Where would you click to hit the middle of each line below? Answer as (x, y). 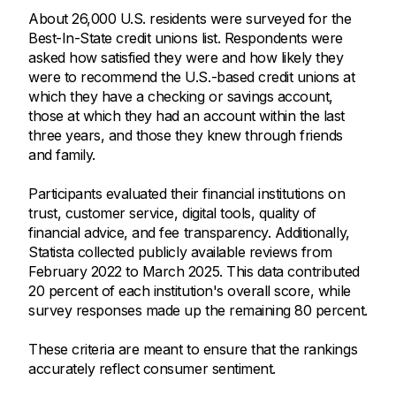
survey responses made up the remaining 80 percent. (198, 311)
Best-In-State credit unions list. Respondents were (186, 38)
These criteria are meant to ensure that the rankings (193, 350)
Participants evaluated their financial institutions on (187, 194)
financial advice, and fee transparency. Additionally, (189, 233)
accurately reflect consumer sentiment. (152, 369)
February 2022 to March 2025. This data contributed (194, 272)
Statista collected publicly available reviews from (180, 252)
